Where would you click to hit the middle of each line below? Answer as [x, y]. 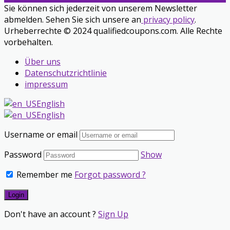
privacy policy [168, 19]
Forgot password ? [110, 174]
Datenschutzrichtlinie [66, 73]
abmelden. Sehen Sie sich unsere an [73, 19]
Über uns [43, 61]
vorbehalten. [28, 42]
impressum [46, 84]
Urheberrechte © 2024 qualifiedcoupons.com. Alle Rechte [113, 31]
